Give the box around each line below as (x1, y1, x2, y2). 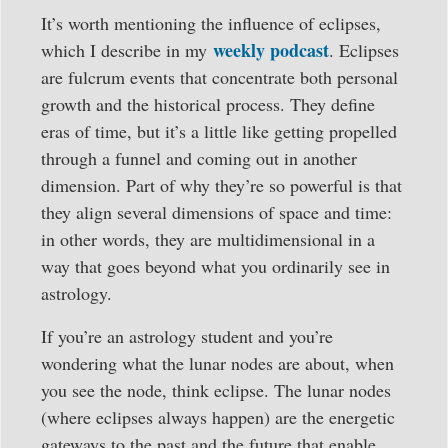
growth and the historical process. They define (41, 91, 375, 116)
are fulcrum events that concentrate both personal (41, 64, 398, 89)
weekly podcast (213, 36, 329, 63)
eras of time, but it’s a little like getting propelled (41, 118, 397, 143)
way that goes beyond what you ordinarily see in (41, 253, 390, 278)
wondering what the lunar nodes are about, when (41, 351, 394, 376)
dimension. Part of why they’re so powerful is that (41, 172, 402, 197)
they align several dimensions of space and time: (41, 199, 392, 224)
